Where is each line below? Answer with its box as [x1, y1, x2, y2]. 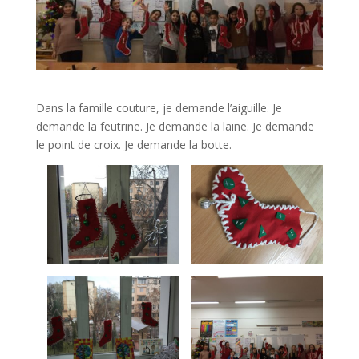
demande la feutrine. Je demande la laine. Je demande [35, 118, 314, 134]
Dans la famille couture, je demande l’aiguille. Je [35, 99, 282, 115]
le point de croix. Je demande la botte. [35, 136, 232, 152]
